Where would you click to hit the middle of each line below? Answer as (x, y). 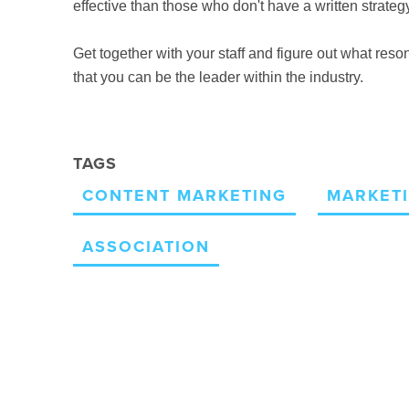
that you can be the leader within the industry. (218, 77)
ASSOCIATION (146, 246)
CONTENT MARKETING (184, 195)
